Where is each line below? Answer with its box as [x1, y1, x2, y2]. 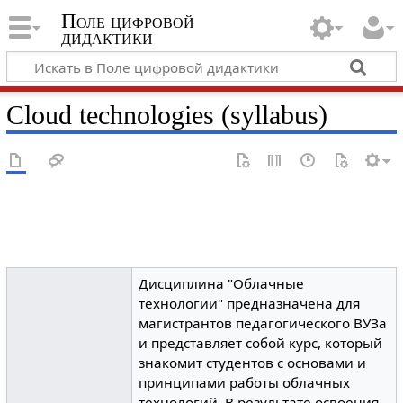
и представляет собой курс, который [139, 334, 383, 353]
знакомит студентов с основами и [139, 354, 367, 372]
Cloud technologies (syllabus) [5, 99, 327, 130]
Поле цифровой [60, 10, 194, 33]
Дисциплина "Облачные [139, 274, 305, 293]
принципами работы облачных [139, 373, 351, 392]
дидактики [60, 26, 153, 49]
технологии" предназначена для [139, 294, 361, 313]
